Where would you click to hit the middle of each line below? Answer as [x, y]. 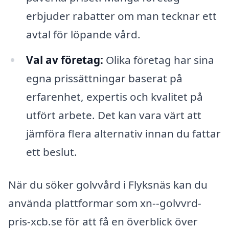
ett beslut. [51, 152]
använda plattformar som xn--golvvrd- [105, 203]
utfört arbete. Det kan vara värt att [113, 115]
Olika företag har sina [158, 60]
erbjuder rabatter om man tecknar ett [121, 16]
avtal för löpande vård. [83, 35]
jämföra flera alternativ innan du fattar [123, 134]
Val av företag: [64, 60]
